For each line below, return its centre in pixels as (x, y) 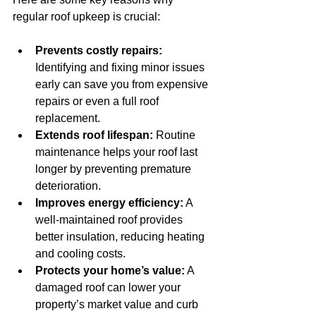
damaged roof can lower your (109, 287)
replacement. (68, 118)
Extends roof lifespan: (94, 135)
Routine (176, 135)
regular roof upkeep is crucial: (86, 17)
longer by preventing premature (115, 169)
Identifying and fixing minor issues (121, 67)
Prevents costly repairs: (99, 50)
